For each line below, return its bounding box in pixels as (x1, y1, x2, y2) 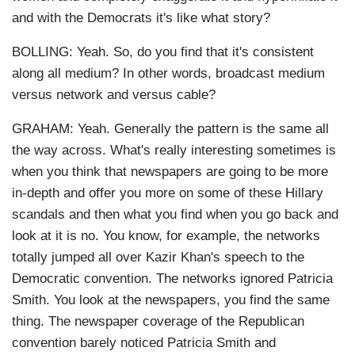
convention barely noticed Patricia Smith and (12, 335, 276, 351)
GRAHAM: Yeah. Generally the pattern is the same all (12, 121, 329, 137)
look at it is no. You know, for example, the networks (12, 228, 320, 244)
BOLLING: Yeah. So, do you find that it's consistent (12, 44, 314, 60)
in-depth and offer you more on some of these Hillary (12, 185, 323, 201)
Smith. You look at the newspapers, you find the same (12, 292, 330, 308)
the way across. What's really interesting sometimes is (12, 143, 336, 158)
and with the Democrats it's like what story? (12, 10, 278, 26)
